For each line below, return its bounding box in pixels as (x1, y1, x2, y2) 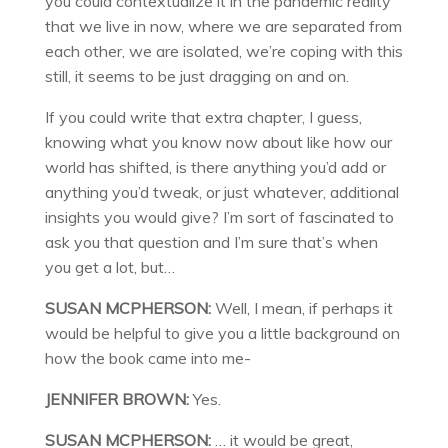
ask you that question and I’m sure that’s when (44, 232, 378, 253)
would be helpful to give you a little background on (44, 323, 400, 344)
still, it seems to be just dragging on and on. (44, 66, 349, 87)
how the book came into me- (44, 348, 251, 369)
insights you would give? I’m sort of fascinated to (44, 207, 394, 228)
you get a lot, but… (44, 257, 175, 278)
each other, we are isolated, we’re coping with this (44, 41, 403, 62)
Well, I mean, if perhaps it (210, 298, 393, 319)
